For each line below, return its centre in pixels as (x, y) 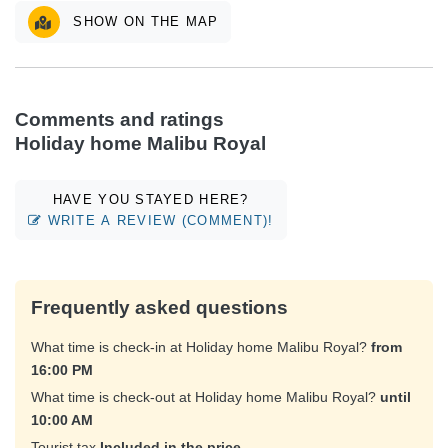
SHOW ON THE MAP (202, 21)
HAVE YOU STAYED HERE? (150, 199)
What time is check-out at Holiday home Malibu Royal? (205, 397)
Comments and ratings (119, 119)
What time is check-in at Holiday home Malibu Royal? (201, 347)
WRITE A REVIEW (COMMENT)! (158, 220)
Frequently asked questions (159, 308)
